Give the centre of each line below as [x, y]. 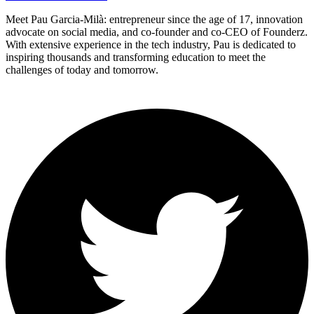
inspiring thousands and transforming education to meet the [136, 57]
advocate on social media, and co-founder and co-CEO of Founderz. [157, 32]
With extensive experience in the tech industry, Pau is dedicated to [151, 44]
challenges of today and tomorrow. [82, 69]
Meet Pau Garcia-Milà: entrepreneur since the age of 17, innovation [154, 19]
